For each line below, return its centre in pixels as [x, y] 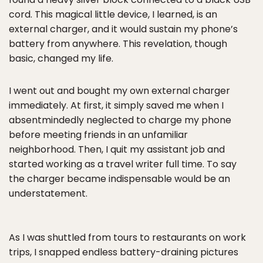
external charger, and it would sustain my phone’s [123, 29]
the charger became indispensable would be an [119, 179]
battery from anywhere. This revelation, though [118, 44]
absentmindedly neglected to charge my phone [120, 120]
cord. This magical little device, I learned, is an [113, 14]
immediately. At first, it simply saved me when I [116, 105]
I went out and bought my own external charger [119, 91]
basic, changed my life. [61, 58]
